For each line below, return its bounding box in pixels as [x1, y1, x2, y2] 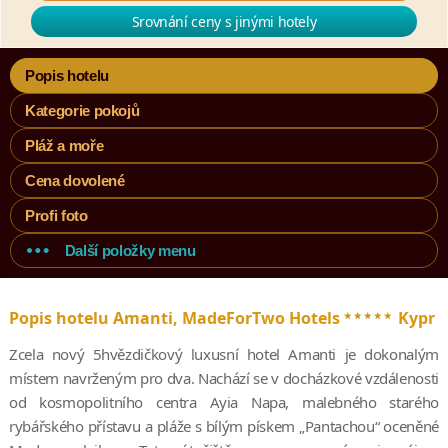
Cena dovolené [25, 172, 125, 190]
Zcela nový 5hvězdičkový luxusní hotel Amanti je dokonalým [8, 344, 440, 365]
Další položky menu [64, 242, 196, 260]
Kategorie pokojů [25, 102, 140, 120]
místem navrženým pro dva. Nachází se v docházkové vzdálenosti [8, 368, 440, 389]
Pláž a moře [25, 137, 104, 155]
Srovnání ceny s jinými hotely [131, 12, 317, 32]
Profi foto [25, 207, 88, 225]
